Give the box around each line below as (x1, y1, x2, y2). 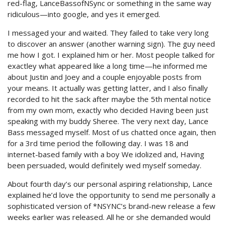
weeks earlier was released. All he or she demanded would (8, 212, 210, 222)
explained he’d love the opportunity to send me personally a (8, 190, 215, 200)
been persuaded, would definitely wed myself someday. (8, 160, 201, 170)
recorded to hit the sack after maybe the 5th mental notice (8, 94, 211, 104)
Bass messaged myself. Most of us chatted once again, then (8, 127, 216, 137)
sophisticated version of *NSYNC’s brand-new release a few (8, 201, 215, 211)
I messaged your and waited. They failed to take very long (8, 28, 209, 38)
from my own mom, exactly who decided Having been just (8, 105, 208, 115)
